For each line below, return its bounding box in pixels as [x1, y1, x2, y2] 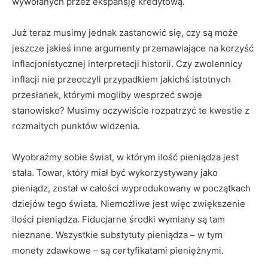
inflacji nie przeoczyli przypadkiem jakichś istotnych [12, 74, 231, 85]
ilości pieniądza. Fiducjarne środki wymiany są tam [12, 214, 225, 225]
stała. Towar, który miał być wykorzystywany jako [12, 167, 218, 178]
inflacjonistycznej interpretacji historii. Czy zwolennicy [12, 58, 242, 69]
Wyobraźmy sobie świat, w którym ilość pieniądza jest [12, 151, 239, 163]
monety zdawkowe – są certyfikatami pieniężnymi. [12, 245, 224, 256]
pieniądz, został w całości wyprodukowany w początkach [12, 182, 251, 194]
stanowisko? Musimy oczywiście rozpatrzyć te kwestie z [12, 105, 249, 116]
